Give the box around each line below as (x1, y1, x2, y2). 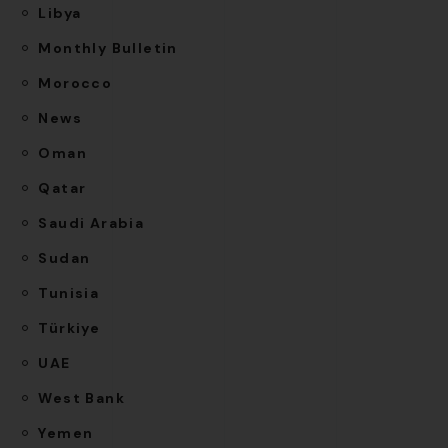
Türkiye (38, 318, 101, 337)
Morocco (38, 73, 113, 92)
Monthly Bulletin (38, 38, 178, 57)
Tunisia (38, 283, 100, 302)
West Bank (38, 388, 126, 407)
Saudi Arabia (38, 213, 145, 232)
